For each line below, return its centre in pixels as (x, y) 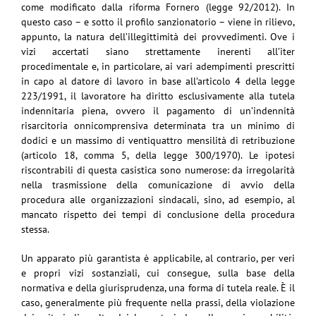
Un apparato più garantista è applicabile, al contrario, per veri (158, 259)
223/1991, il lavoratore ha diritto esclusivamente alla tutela (158, 96)
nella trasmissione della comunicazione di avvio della (158, 185)
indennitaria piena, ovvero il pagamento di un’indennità (158, 111)
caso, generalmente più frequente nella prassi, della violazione (158, 303)
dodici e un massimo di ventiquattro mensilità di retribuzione (158, 141)
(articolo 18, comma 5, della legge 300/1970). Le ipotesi (158, 156)
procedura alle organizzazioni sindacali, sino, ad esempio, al (158, 200)
